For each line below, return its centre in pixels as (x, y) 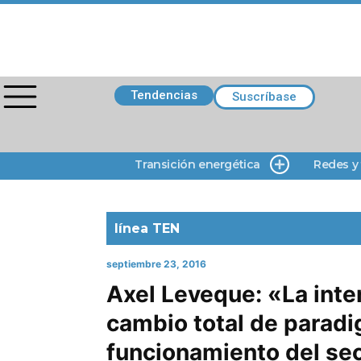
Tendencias (164, 95)
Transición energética (197, 164)
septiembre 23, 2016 (156, 264)
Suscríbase (264, 97)
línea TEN (147, 228)
